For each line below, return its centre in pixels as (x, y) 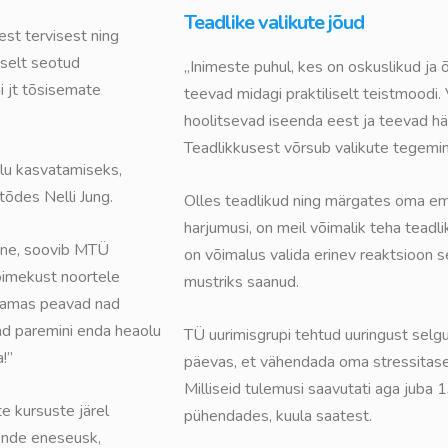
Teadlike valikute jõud (274, 23)
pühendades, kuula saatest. (280, 416)
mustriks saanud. (241, 282)
